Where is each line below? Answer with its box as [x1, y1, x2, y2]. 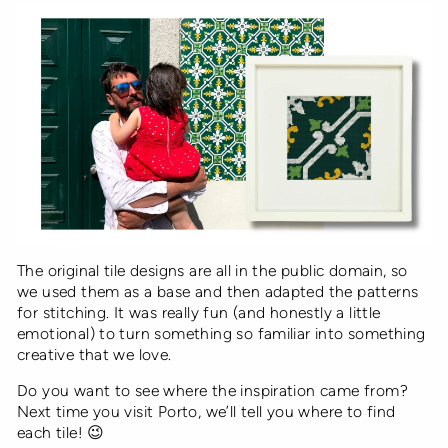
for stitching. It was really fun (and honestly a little [17, 303, 381, 323]
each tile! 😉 [17, 423, 105, 443]
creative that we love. [17, 345, 172, 365]
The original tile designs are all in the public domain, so [17, 261, 408, 281]
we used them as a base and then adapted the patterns [17, 282, 419, 302]
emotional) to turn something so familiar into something [17, 324, 426, 344]
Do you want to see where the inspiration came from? [17, 381, 408, 401]
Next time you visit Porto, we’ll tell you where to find [17, 402, 396, 422]
